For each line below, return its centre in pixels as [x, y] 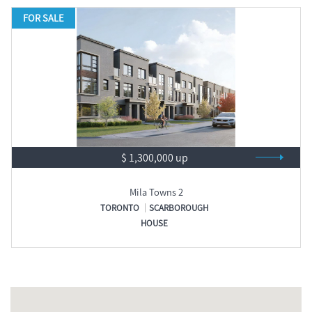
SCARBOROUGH [179, 208]
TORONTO [120, 208]
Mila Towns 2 [156, 192]
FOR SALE [44, 18]
